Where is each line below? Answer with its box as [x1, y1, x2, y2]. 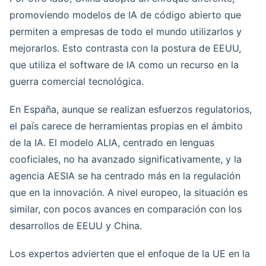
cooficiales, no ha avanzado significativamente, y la [9, 153, 242, 166]
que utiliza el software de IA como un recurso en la [9, 59, 239, 71]
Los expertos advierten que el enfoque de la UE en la [9, 248, 250, 260]
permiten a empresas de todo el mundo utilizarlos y [9, 26, 242, 38]
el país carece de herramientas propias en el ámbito [9, 120, 243, 132]
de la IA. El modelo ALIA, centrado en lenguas [9, 137, 214, 149]
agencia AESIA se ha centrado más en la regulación [9, 170, 240, 182]
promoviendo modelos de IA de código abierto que [9, 9, 241, 21]
